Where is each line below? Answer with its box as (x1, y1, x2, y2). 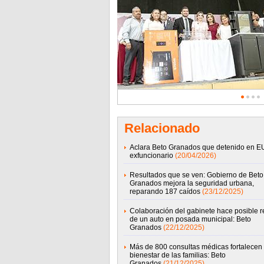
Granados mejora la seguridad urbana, (129, 179, 254, 187)
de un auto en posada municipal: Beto (129, 215, 251, 223)
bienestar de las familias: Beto (129, 251, 226, 259)
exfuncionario (129, 151, 173, 160)
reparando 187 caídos (129, 187, 200, 196)
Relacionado (124, 121, 200, 136)
